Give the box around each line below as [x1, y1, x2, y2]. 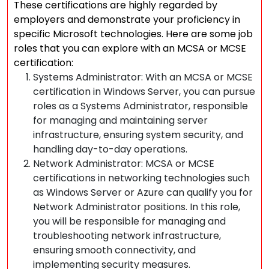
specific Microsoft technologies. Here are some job [14, 27, 253, 41]
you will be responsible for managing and [33, 214, 226, 228]
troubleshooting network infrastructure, [33, 229, 221, 243]
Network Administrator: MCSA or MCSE [33, 157, 214, 171]
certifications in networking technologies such [33, 171, 250, 185]
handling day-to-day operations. [33, 142, 187, 156]
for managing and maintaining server [33, 113, 208, 127]
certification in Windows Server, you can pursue [33, 85, 255, 98]
